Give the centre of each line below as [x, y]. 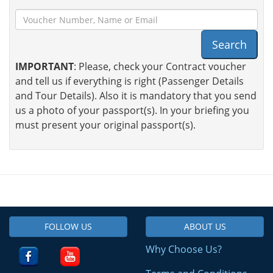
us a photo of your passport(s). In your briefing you [132, 111]
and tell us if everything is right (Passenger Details [129, 81]
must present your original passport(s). [105, 125]
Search [229, 45]
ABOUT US [205, 227]
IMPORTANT [44, 67]
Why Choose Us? [184, 250]
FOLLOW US [68, 227]
